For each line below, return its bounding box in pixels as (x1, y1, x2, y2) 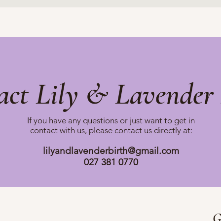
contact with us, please (30, 125, 112, 136)
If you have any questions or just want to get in (27, 115, 195, 126)
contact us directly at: (112, 125, 192, 136)
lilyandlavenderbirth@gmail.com (43, 145, 179, 157)
